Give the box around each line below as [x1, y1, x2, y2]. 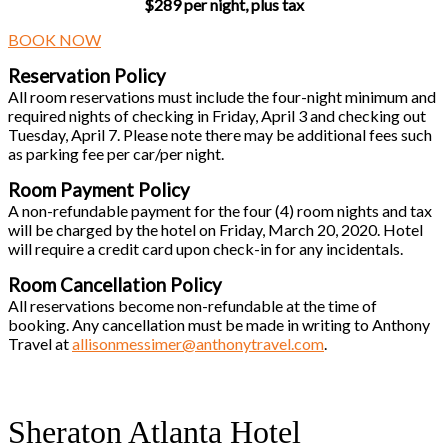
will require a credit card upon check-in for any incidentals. [8, 238, 403, 258]
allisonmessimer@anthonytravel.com [72, 333, 324, 353]
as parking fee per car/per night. [8, 143, 224, 163]
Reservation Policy [8, 64, 166, 87]
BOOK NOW [8, 29, 101, 49]
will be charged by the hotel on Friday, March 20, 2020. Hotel [8, 219, 423, 239]
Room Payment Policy [8, 178, 190, 201]
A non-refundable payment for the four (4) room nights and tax [8, 200, 432, 220]
